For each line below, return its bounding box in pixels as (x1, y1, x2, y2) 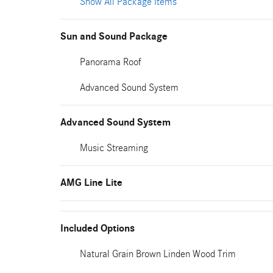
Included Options (60, 222, 135, 235)
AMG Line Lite (60, 177, 122, 189)
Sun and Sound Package (60, 30, 168, 43)
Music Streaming (80, 142, 148, 154)
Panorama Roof (80, 56, 141, 68)
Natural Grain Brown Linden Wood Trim (80, 248, 236, 260)
